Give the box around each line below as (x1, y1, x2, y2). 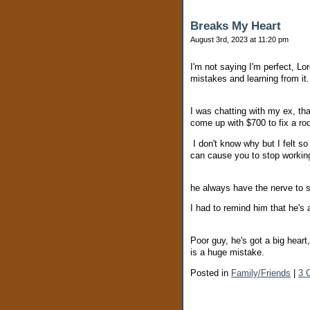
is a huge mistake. (190, 247, 267, 258)
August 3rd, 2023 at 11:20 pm (190, 35, 289, 44)
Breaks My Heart (190, 19, 281, 33)
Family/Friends (231, 267, 291, 278)
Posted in (190, 267, 231, 278)
